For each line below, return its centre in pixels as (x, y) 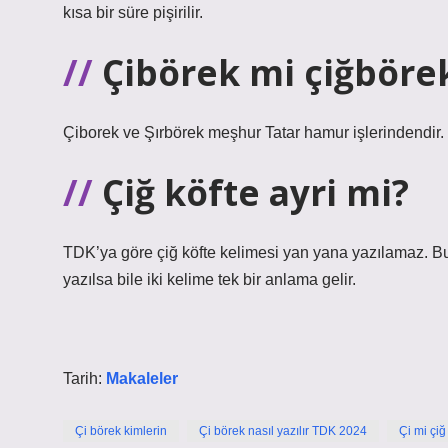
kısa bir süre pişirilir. (133, 12)
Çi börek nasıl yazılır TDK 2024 (283, 431)
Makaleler (142, 378)
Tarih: (84, 378)
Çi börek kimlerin (121, 431)
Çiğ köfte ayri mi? (255, 192)
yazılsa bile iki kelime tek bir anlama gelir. (209, 279)
